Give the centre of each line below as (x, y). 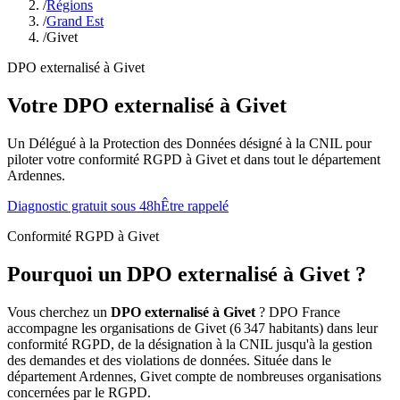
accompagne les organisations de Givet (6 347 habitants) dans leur (192, 328)
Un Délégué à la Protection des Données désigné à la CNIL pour (189, 143)
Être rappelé (195, 205)
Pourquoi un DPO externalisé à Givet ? (187, 274)
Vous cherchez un (59, 312)
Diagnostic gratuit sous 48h (84, 205)
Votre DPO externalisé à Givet (147, 105)
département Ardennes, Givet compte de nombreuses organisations (194, 376)
